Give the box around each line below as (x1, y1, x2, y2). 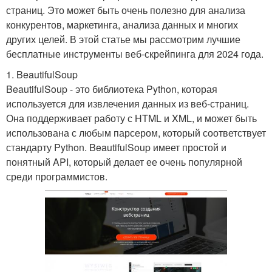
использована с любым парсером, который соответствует (6, 125, 266, 140)
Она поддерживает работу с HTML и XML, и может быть (6, 110, 257, 125)
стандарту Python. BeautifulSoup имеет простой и (6, 140, 226, 154)
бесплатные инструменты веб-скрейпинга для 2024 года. (6, 46, 263, 61)
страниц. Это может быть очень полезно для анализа (6, 2, 245, 17)
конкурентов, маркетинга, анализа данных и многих (6, 17, 238, 32)
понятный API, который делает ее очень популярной (6, 154, 242, 169)
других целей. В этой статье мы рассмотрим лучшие (6, 32, 240, 46)
